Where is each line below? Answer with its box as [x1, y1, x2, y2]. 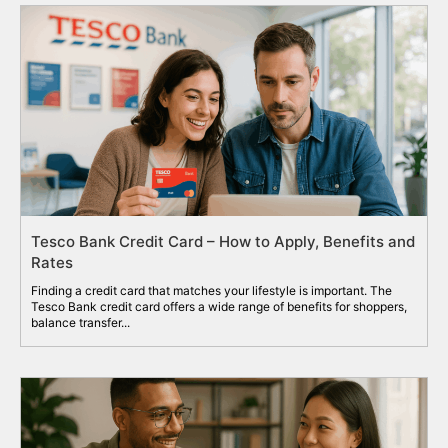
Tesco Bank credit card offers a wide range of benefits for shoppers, [31, 299, 407, 315]
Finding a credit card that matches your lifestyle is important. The [31, 283, 392, 299]
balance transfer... [31, 315, 130, 331]
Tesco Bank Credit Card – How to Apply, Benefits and [31, 232, 415, 252]
